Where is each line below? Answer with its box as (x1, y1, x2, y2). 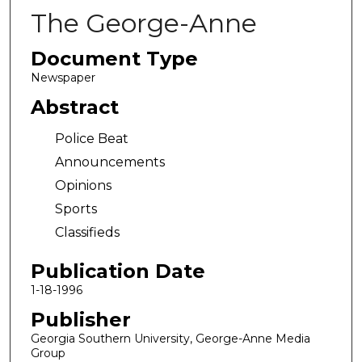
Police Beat (54, 131, 128, 147)
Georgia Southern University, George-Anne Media (30, 330, 310, 346)
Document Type (30, 47, 198, 70)
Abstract (30, 95, 119, 119)
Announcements (54, 154, 165, 170)
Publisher (30, 307, 131, 331)
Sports (54, 201, 97, 217)
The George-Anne (30, 7, 257, 39)
